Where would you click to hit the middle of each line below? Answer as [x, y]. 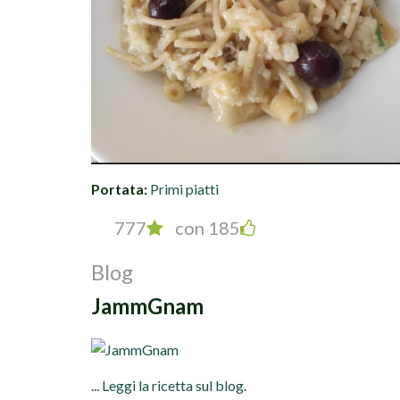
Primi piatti [184, 189]
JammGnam [147, 306]
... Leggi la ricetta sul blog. [169, 386]
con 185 [206, 228]
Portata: [119, 189]
